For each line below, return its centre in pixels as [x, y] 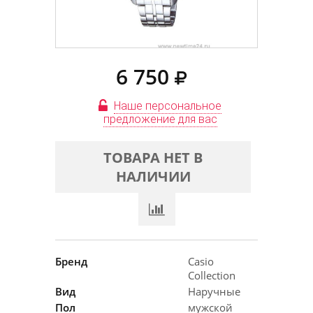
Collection [212, 275]
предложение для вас [160, 119]
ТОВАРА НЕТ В [153, 158]
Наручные [214, 291]
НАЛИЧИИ [153, 176]
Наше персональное [168, 106]
